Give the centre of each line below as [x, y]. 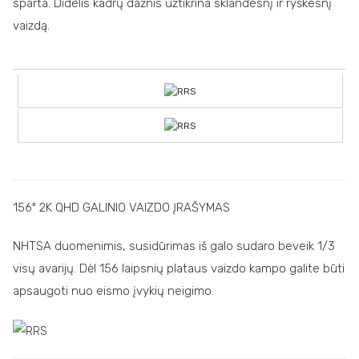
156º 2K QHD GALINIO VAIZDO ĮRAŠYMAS [121, 208]
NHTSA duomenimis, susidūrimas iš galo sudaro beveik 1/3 [174, 246]
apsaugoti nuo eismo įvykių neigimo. [113, 291]
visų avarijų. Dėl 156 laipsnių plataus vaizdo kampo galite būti [179, 269]
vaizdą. [31, 25]
